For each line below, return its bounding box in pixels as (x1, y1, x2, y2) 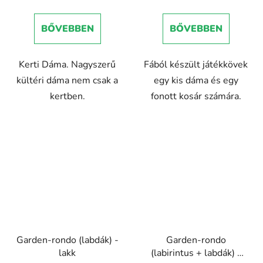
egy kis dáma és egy (153, 73, 238, 87)
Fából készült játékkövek (144, 58, 248, 71)
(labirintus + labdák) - (150, 247, 241, 260)
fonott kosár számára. (150, 89, 241, 103)
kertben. (49, 89, 85, 103)
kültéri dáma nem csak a (16, 73, 118, 87)
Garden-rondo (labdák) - (16, 234, 119, 247)
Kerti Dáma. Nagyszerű (19, 58, 116, 71)
